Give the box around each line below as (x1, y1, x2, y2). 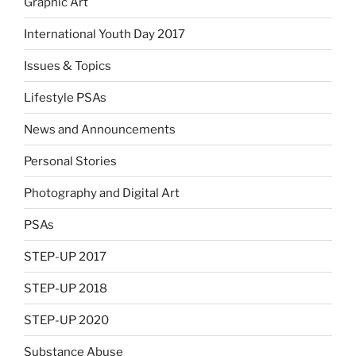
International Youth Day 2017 (24, 26, 185, 41)
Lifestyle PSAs (24, 90, 106, 105)
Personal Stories (24, 153, 117, 168)
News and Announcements (24, 122, 176, 137)
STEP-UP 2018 (24, 281, 107, 296)
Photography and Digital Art (24, 185, 180, 200)
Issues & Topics (24, 58, 111, 73)
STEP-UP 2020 (24, 312, 109, 327)
